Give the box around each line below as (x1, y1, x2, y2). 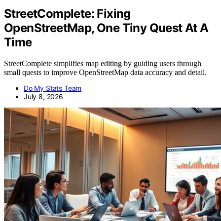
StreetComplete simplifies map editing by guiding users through (4, 59, 201, 68)
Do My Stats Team (24, 84, 82, 93)
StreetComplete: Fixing (4, 6, 131, 21)
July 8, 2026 (24, 92, 63, 101)
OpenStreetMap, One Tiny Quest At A (4, 21, 209, 36)
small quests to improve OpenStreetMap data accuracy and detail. (4, 68, 207, 77)
